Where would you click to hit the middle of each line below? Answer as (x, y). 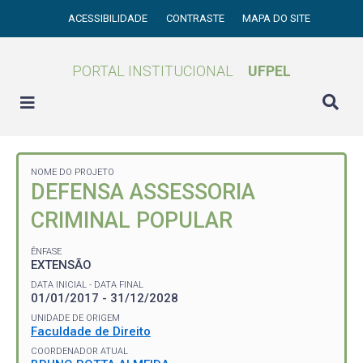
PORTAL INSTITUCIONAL (153, 71)
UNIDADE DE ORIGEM (75, 318)
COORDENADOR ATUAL (79, 351)
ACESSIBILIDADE (109, 18)
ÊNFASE (46, 251)
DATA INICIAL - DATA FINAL (87, 284)
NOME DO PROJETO (73, 172)
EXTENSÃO (61, 265)
